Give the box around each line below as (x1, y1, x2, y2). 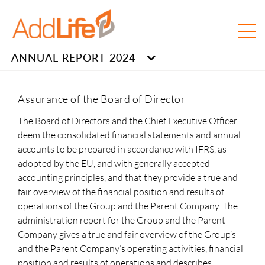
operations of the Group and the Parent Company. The (18, 200, 238, 212)
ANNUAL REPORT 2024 (11, 51, 135, 64)
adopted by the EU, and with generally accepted (18, 157, 210, 169)
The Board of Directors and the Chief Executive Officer (18, 115, 237, 127)
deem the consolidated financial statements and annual (18, 129, 241, 141)
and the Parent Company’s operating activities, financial (18, 243, 243, 254)
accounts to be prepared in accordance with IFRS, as (18, 143, 227, 155)
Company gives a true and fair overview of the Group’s (18, 228, 236, 240)
